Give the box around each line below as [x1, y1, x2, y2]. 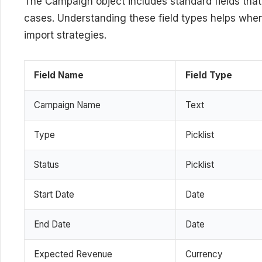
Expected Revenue [34, 248, 112, 260]
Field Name [34, 69, 84, 81]
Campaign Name [34, 99, 101, 111]
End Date [34, 218, 71, 230]
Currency [185, 248, 223, 260]
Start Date [34, 188, 74, 200]
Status [34, 158, 59, 170]
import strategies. [24, 29, 106, 41]
